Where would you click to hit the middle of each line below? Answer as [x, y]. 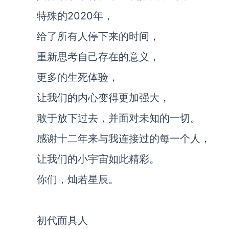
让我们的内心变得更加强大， [103, 98]
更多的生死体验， [78, 77]
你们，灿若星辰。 [78, 179]
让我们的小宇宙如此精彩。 [98, 159]
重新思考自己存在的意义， [98, 57]
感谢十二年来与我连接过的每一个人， [124, 139]
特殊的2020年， [75, 16]
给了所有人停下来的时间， [98, 36]
